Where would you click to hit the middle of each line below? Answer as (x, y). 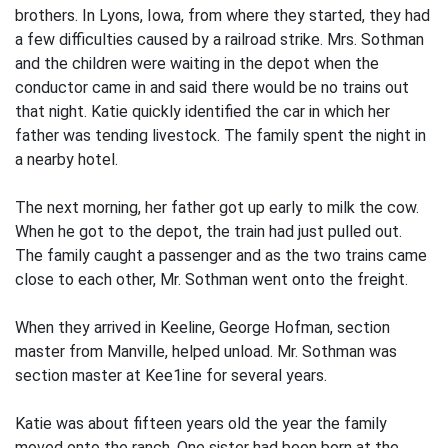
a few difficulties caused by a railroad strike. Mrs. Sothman (219, 39)
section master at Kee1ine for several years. (171, 375)
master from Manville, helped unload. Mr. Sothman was (206, 351)
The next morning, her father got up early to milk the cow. (217, 207)
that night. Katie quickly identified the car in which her (202, 111)
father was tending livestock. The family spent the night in (220, 135)
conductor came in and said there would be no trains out (212, 87)
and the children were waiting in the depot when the (197, 63)
